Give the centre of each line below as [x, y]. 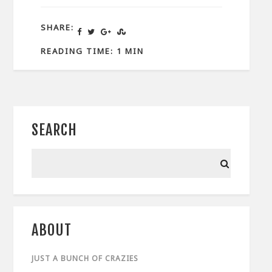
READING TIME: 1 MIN [93, 51]
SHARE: [58, 28]
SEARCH [55, 130]
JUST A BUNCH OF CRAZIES [85, 258]
